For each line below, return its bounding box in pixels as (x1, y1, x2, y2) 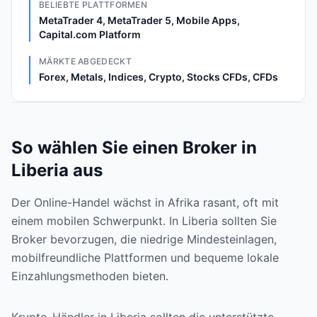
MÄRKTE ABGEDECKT (39, 56, 132, 67)
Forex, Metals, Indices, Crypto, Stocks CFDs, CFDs (39, 71, 278, 83)
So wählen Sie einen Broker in (11, 137, 257, 158)
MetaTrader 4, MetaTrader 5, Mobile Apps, (39, 14, 240, 26)
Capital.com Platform (39, 28, 141, 40)
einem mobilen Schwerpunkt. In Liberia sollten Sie (11, 214, 277, 228)
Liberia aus (11, 160, 103, 180)
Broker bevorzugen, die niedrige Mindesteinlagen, (11, 232, 277, 246)
